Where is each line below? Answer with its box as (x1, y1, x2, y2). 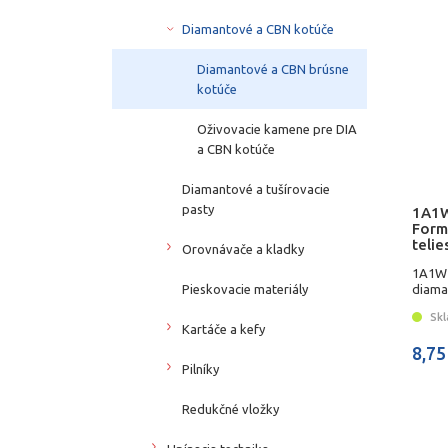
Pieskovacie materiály (182, 281, 308, 296)
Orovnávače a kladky (182, 241, 304, 256)
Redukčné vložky (182, 401, 279, 416)
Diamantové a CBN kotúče (182, 21, 334, 36)
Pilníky (182, 361, 219, 376)
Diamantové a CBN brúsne (197, 61, 349, 76)
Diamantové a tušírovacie (182, 181, 330, 196)
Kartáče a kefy (182, 321, 265, 336)
